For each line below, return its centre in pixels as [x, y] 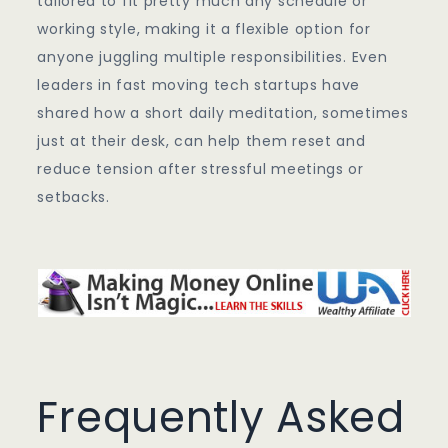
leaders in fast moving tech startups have [199, 85]
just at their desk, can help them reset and [201, 141]
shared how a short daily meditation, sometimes [223, 113]
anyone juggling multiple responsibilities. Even [212, 57]
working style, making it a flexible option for [204, 29]
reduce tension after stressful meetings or [200, 169]
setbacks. [73, 197]
